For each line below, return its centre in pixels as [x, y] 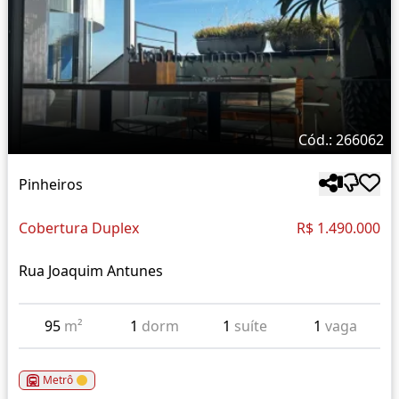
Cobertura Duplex [79, 228]
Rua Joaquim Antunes [91, 271]
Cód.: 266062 [341, 140]
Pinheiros [51, 184]
